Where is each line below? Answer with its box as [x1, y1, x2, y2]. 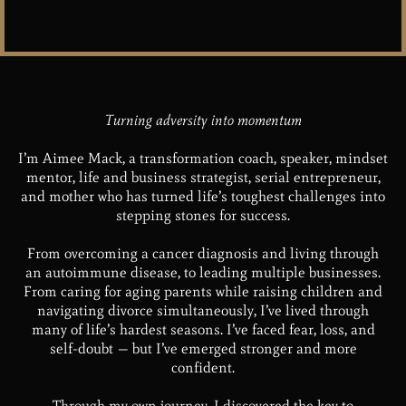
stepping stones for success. [116, 206, 290, 224]
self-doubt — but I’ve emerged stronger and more [49, 339, 357, 357]
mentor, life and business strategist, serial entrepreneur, [25, 168, 381, 186]
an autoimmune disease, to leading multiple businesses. [25, 263, 381, 281]
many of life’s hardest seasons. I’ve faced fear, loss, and [31, 320, 375, 338]
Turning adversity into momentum [104, 111, 302, 129]
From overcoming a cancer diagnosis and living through [27, 244, 379, 262]
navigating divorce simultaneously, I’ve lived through [37, 301, 369, 319]
